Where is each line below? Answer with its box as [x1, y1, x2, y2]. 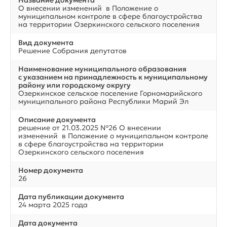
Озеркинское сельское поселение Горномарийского [18, 88, 202, 98]
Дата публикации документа [18, 192, 124, 201]
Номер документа [18, 165, 83, 175]
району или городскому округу [18, 80, 131, 90]
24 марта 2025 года [18, 200, 88, 209]
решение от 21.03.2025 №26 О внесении [18, 123, 161, 132]
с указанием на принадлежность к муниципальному [18, 72, 208, 82]
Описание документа [18, 115, 96, 124]
